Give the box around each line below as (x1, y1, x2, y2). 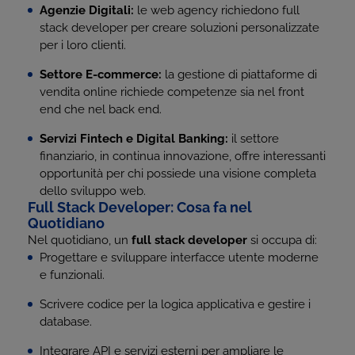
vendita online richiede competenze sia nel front (40, 85, 304, 99)
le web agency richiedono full (134, 3, 300, 17)
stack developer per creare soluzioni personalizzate (40, 21, 319, 35)
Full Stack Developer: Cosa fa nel (28, 199, 252, 216)
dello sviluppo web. (40, 184, 146, 198)
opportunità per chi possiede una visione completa (40, 166, 316, 181)
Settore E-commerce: (40, 67, 162, 82)
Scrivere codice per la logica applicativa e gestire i (40, 297, 311, 311)
